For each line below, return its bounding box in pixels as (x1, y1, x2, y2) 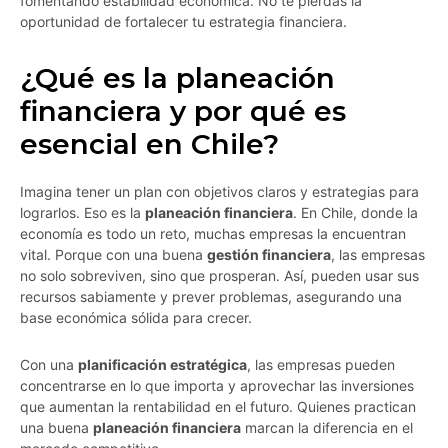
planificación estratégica (78, 356, 247, 374)
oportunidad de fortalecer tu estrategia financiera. (20, 13, 347, 31)
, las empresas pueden (247, 356, 395, 374)
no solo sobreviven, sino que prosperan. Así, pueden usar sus (20, 267, 419, 285)
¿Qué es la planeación (20, 61, 335, 96)
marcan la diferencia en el (241, 419, 413, 437)
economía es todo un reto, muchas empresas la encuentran (20, 225, 406, 243)
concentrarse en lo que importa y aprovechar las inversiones (20, 377, 414, 395)
